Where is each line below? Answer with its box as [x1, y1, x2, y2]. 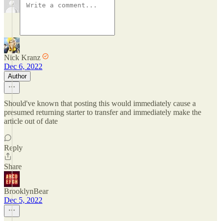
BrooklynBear [4, 187, 48, 195]
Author [8, 73, 27, 80]
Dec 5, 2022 [4, 196, 42, 204]
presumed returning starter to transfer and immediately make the [4, 108, 201, 116]
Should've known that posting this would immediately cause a [4, 99, 196, 108]
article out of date [4, 117, 58, 125]
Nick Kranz [4, 53, 40, 62]
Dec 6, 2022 [4, 62, 42, 71]
